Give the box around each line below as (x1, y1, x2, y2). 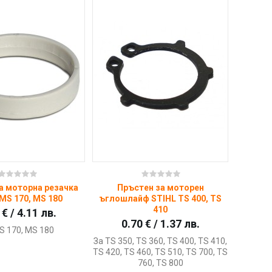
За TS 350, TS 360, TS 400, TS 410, (93, 236, 228, 246)
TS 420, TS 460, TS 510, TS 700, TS (93, 247, 228, 257)
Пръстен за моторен (117, 183, 204, 193)
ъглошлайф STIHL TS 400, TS (99, 194, 222, 204)
